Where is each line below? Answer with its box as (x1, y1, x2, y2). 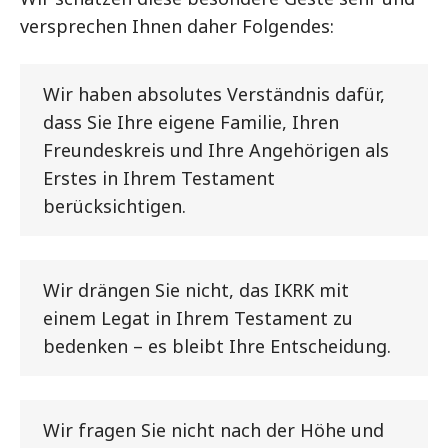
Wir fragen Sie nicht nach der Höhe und (43, 417, 384, 442)
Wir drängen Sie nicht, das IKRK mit (43, 277, 349, 302)
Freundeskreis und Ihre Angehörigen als (43, 137, 389, 162)
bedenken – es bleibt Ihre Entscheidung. (43, 333, 391, 358)
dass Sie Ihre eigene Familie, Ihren (43, 109, 339, 134)
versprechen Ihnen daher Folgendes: (20, 13, 334, 38)
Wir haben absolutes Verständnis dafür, (43, 81, 385, 106)
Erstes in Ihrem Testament (43, 165, 275, 190)
